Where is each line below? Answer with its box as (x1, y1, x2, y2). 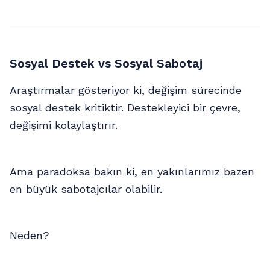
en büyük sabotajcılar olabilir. (10, 183, 162, 196)
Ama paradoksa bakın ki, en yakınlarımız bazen (10, 165, 254, 178)
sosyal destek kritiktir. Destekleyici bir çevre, (10, 101, 240, 115)
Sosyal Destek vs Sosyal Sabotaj (10, 56, 202, 71)
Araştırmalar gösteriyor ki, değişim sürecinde (10, 84, 242, 97)
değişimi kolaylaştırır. (10, 119, 118, 132)
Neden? (10, 229, 49, 242)
